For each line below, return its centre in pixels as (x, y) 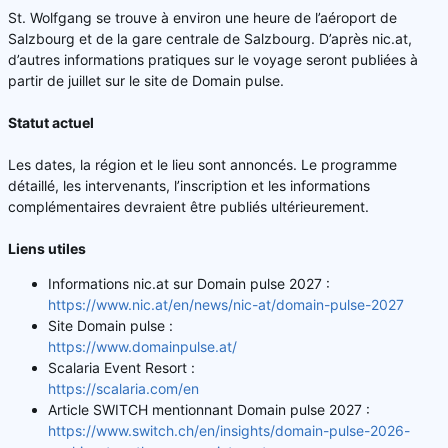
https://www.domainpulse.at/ (142, 346)
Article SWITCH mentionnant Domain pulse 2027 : (209, 409)
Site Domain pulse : (110, 325)
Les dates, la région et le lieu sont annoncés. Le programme (202, 164)
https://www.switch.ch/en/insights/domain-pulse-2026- (229, 430)
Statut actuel (51, 122)
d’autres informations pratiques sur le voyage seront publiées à (213, 59)
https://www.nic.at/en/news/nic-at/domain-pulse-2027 (226, 304)
